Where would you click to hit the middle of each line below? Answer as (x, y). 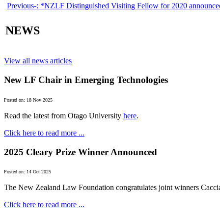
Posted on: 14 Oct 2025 (27, 172)
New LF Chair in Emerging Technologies (86, 80)
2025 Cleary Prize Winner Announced (81, 152)
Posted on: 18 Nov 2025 (28, 100)
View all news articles (38, 61)
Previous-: (24, 5)
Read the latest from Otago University (64, 115)
